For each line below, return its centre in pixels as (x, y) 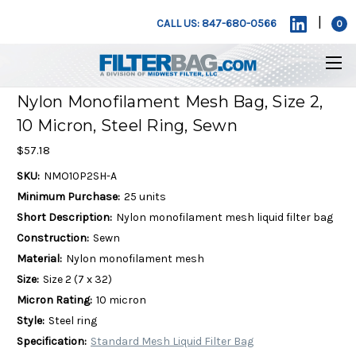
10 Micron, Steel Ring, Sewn (127, 126)
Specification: (52, 341)
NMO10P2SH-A (80, 176)
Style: (31, 320)
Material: (39, 258)
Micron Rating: (54, 300)
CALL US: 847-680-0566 (217, 24)
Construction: (53, 238)
